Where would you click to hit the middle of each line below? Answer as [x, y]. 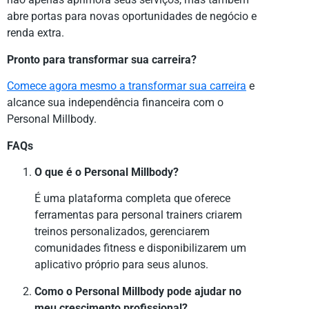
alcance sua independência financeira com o [115, 103]
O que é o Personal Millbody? [107, 172]
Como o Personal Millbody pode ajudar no [138, 291]
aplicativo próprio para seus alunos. [121, 265]
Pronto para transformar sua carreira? [102, 59]
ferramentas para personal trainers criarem [138, 215]
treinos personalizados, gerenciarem [122, 232]
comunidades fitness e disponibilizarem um [140, 248]
